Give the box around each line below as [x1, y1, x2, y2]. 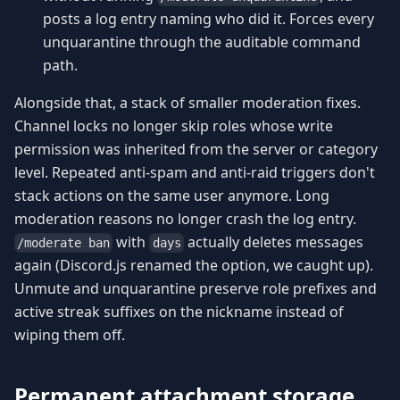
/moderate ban [17, 236, 111, 251]
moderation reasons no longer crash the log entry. [14, 208, 356, 229]
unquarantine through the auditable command [43, 31, 361, 52]
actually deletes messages [183, 231, 363, 252]
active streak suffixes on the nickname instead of [14, 302, 344, 322]
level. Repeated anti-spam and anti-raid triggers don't [14, 162, 375, 182]
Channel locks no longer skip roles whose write [14, 115, 333, 136]
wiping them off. [14, 325, 125, 346]
